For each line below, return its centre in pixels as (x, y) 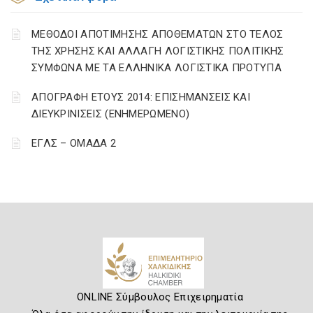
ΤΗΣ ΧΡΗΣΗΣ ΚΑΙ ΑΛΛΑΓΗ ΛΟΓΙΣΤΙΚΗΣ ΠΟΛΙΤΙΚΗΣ (158, 51)
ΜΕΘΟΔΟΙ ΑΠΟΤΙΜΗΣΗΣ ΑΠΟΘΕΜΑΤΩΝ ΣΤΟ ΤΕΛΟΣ (158, 34)
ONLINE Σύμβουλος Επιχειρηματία (160, 297)
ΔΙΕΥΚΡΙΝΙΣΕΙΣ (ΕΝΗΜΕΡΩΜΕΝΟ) (111, 114)
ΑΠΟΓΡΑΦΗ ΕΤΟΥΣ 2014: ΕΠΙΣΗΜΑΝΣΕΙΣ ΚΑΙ (141, 97)
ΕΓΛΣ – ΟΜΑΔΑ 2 (74, 143)
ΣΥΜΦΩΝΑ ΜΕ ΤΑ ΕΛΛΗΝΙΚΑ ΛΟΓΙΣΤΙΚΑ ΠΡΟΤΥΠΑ (156, 68)
